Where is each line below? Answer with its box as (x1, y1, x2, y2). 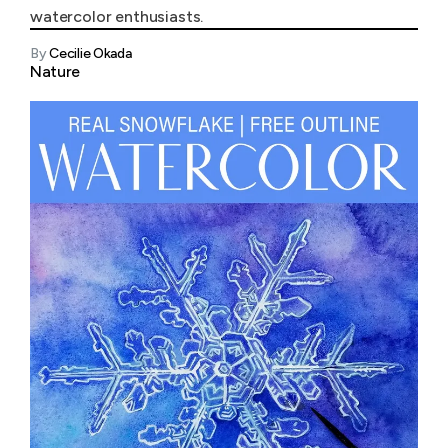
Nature (30, 62, 81, 81)
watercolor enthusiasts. (30, 7, 204, 26)
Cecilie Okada (49, 45, 132, 62)
